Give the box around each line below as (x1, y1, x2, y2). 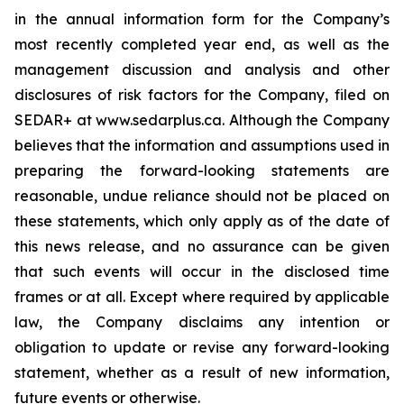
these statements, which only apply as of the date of (14, 212, 390, 230)
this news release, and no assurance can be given (14, 237, 390, 255)
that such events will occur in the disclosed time (14, 262, 390, 280)
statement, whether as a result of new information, (14, 363, 390, 381)
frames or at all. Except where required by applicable (14, 288, 390, 306)
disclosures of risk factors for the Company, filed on (14, 86, 390, 104)
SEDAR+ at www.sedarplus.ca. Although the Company (14, 111, 390, 129)
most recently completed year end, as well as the (14, 35, 390, 53)
